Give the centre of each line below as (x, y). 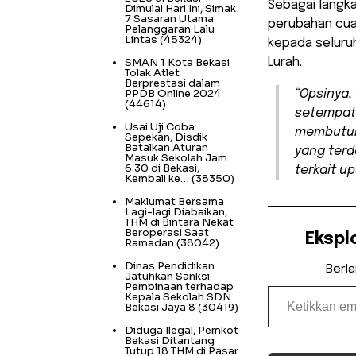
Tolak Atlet (152, 72)
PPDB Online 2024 (173, 93)
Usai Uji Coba (160, 126)
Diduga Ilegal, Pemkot (182, 330)
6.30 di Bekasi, (162, 168)
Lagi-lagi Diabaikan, (176, 211)
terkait (317, 170)
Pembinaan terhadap (179, 286)
